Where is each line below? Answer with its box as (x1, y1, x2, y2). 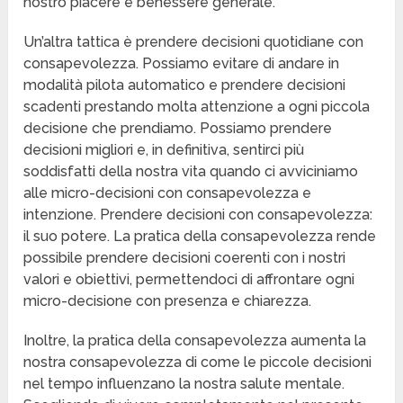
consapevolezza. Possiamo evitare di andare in (23, 55, 340, 73)
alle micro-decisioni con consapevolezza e (23, 184, 312, 202)
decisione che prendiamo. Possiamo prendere (23, 120, 333, 138)
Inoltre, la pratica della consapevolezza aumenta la (23, 332, 367, 350)
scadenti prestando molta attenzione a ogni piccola (23, 98, 371, 116)
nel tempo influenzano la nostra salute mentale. (23, 375, 345, 393)
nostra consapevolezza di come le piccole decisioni (23, 354, 372, 372)
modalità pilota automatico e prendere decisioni (23, 76, 346, 94)
